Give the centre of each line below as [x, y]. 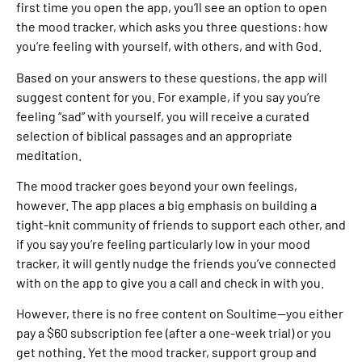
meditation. [49, 154]
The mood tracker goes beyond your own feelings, [157, 185]
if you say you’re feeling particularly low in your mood [163, 243]
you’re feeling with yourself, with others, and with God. [169, 46]
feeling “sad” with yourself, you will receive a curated [163, 116]
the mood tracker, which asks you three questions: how [172, 27]
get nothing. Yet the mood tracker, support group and [166, 352]
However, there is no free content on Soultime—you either [180, 314]
